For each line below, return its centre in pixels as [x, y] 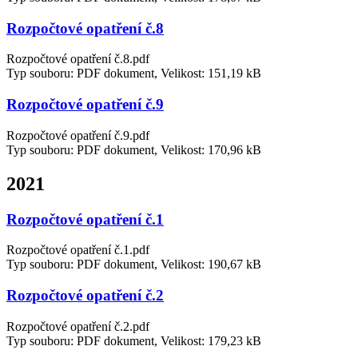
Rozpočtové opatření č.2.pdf [78, 326]
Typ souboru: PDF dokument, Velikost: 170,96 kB [134, 149]
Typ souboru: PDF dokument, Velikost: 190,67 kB [134, 265]
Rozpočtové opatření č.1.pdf [78, 250]
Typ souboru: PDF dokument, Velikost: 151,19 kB [134, 74]
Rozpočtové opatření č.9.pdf [78, 135]
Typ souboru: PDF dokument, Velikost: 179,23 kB [134, 340]
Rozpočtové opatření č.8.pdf [78, 59]
